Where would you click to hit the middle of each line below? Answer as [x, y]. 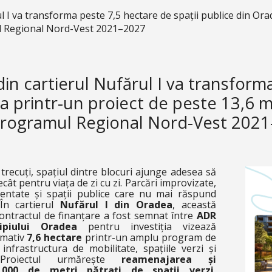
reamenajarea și [168, 259]
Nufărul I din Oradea [116, 205]
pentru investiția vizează [152, 226]
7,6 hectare [54, 237]
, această [194, 205]
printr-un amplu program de [149, 237]
